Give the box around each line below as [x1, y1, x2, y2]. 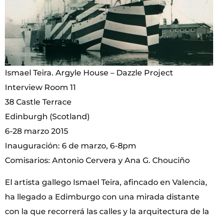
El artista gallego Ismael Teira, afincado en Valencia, [5, 177, 207, 187]
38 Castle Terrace [5, 97, 72, 107]
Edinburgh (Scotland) [5, 112, 90, 122]
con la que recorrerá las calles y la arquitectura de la [5, 206, 209, 216]
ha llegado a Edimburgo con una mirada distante [5, 192, 200, 201]
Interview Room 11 [5, 83, 76, 92]
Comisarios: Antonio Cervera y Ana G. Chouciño [5, 156, 190, 165]
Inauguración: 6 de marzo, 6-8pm [5, 141, 136, 151]
